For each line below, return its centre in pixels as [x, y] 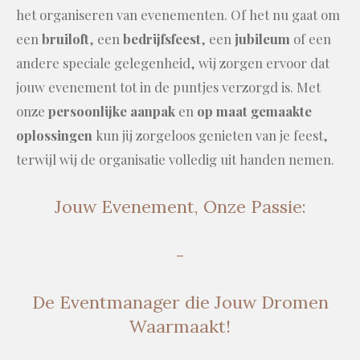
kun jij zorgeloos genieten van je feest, [210, 135]
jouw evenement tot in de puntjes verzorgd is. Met [168, 87]
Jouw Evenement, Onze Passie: [180, 207]
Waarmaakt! [180, 326]
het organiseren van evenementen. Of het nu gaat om [178, 15]
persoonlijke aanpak [112, 111]
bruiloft [65, 39]
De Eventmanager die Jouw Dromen [180, 302]
